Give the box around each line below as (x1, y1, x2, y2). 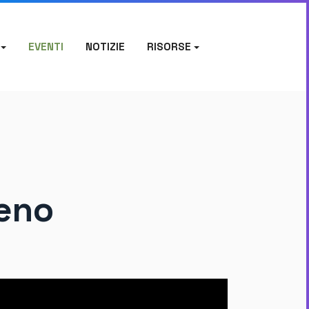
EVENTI (28, 40, 63, 53)
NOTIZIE (85, 40, 125, 53)
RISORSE (146, 40, 191, 53)
